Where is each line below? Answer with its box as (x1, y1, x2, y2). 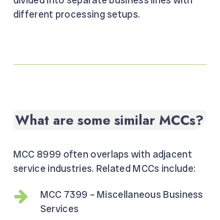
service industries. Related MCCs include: (13, 162, 196, 175)
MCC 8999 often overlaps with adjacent (13, 147, 192, 161)
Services (40, 202, 79, 215)
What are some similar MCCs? (15, 110, 204, 130)
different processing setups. (13, 8, 140, 21)
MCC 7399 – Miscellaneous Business (40, 188, 203, 201)
